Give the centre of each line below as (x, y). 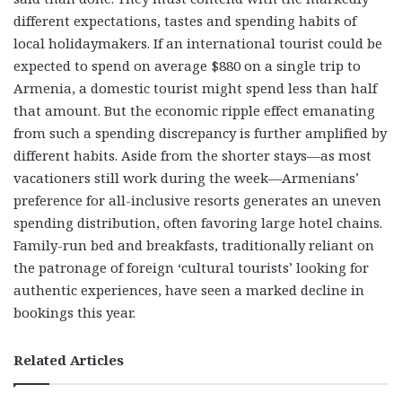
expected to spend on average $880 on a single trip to (187, 65)
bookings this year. (76, 312)
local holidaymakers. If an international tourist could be (198, 43)
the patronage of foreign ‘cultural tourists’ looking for (191, 267)
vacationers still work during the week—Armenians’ (186, 177)
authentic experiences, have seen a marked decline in (189, 289)
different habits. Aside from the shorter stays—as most (192, 155)
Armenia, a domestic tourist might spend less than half (195, 87)
